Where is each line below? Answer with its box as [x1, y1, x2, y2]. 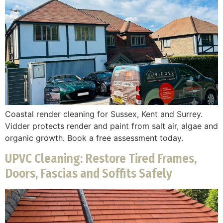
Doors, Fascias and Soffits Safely [5, 166, 172, 181]
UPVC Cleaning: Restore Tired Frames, [5, 151, 197, 166]
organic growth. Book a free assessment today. [5, 133, 183, 143]
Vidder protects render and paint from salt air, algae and [5, 121, 218, 131]
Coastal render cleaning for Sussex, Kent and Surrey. [5, 109, 203, 119]
